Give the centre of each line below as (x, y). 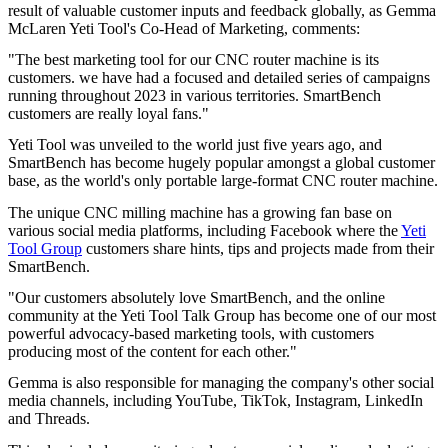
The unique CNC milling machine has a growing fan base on (200, 212)
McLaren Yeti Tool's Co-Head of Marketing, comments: (184, 28)
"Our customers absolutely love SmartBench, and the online (196, 297)
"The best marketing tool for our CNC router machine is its (193, 59)
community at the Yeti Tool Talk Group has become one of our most (222, 315)
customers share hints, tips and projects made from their (258, 248)
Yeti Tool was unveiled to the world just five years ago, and (195, 145)
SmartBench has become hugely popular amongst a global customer (221, 163)
